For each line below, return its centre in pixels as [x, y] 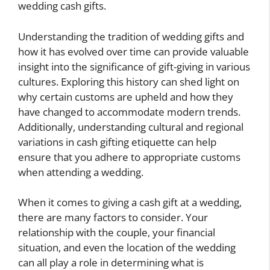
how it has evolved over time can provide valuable [133, 51]
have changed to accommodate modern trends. [129, 111]
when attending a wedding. [81, 172]
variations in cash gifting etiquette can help [117, 142]
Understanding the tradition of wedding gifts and [131, 36]
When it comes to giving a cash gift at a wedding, [130, 202]
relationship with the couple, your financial [117, 233]
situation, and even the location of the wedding [127, 248]
